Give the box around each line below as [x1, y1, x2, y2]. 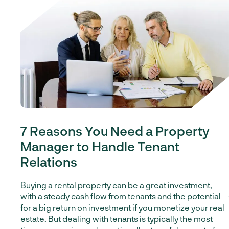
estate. [20, 214, 48, 223]
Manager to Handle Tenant [20, 139, 179, 154]
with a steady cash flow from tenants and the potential [20, 191, 221, 201]
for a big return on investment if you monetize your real [20, 202, 224, 212]
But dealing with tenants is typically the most [48, 214, 213, 223]
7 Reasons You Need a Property [20, 123, 210, 139]
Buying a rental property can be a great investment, [20, 180, 212, 190]
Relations [20, 154, 77, 169]
